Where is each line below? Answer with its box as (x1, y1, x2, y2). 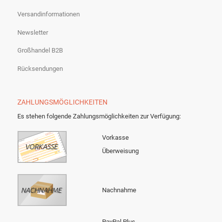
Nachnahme (102, 186, 136, 194)
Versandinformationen (17, 10, 80, 18)
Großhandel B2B (17, 47, 63, 55)
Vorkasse (102, 134, 129, 142)
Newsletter (17, 28, 48, 36)
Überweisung (102, 147, 139, 155)
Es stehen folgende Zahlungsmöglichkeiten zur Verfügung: (17, 112, 181, 120)
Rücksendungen (17, 64, 63, 72)
